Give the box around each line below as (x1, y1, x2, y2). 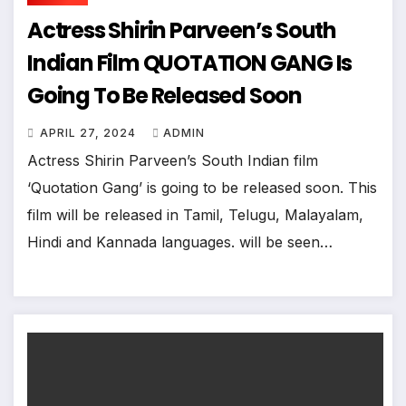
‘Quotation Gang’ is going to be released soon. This (27, 178, 377, 197)
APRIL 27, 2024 (40, 125, 140, 140)
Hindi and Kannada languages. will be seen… (27, 232, 333, 251)
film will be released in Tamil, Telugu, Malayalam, (27, 205, 363, 224)
